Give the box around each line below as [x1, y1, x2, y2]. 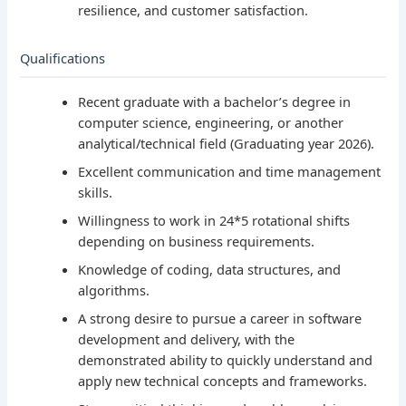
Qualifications [20, 49, 106, 68]
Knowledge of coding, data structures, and [78, 260, 342, 279]
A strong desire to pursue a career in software [78, 309, 362, 328]
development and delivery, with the [78, 330, 295, 349]
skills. [78, 183, 113, 202]
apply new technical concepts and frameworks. [78, 372, 368, 391]
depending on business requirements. [78, 232, 315, 251]
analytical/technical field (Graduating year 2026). [78, 134, 375, 153]
